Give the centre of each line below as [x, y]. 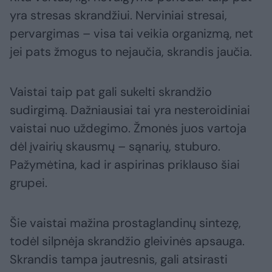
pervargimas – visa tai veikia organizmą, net [131, 34]
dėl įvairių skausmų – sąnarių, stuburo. [115, 147]
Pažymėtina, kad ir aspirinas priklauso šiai [125, 165]
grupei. [29, 183]
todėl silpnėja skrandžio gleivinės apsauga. [127, 241]
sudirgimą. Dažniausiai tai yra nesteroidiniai [130, 110]
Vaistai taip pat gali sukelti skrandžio [111, 92]
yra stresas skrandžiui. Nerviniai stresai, [118, 15]
